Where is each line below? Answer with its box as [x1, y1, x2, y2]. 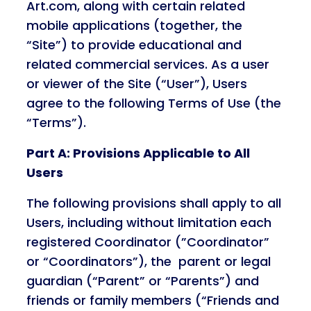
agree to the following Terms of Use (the [26, 94, 281, 112]
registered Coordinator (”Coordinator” [26, 233, 269, 251]
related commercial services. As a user [26, 56, 269, 73]
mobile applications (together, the [26, 17, 242, 34]
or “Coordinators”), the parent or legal [26, 253, 271, 270]
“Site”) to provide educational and [26, 36, 242, 53]
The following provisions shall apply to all [26, 194, 281, 212]
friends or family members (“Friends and [26, 292, 279, 309]
